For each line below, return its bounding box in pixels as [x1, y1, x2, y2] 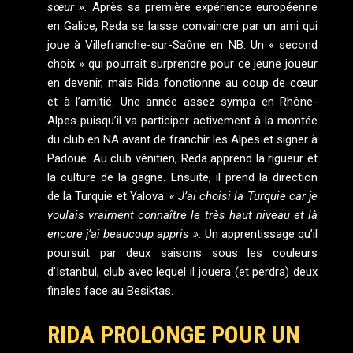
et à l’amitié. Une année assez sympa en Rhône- [47, 95, 318, 110]
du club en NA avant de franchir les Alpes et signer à [47, 132, 318, 147]
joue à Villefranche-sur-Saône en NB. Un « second [47, 38, 318, 53]
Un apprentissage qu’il [201, 227, 318, 242]
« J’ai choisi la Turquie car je [169, 189, 318, 204]
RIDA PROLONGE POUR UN [47, 321, 300, 349]
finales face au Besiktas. [47, 284, 173, 299]
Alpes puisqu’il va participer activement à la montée [47, 113, 318, 128]
